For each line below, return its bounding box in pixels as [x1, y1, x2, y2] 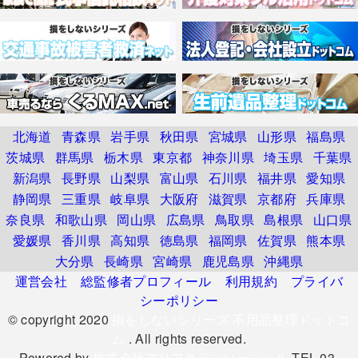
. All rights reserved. [125, 328, 246, 348]
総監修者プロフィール [81, 271, 212, 290]
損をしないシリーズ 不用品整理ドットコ [112, 309, 351, 328]
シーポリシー [140, 290, 218, 309]
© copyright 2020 [7, 309, 113, 328]
